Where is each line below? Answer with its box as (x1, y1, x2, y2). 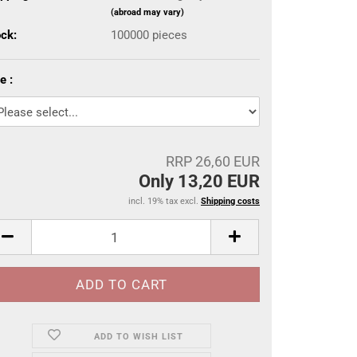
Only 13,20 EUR (139, 171, 260, 191)
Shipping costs (201, 196, 260, 206)
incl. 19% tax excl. (128, 196, 201, 206)
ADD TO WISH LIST (93, 331, 183, 342)
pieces (151, 27, 187, 42)
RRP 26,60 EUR (166, 153, 260, 170)
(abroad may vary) (110, 6, 184, 18)
